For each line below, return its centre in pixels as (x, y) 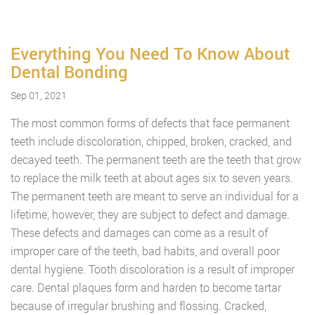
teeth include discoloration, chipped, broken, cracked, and (151, 141)
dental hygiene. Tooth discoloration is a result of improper (153, 269)
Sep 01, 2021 (39, 95)
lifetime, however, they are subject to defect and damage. (150, 214)
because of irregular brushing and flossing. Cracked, (139, 306)
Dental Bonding (69, 72)
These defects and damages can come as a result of (139, 232)
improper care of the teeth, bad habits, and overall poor (145, 251)
